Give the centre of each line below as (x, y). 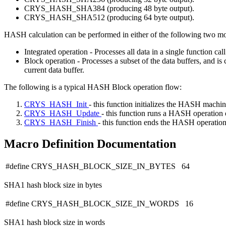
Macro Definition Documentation (90, 144)
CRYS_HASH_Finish (61, 122)
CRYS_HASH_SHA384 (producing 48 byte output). (109, 8)
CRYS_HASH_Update (63, 113)
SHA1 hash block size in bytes (53, 185)
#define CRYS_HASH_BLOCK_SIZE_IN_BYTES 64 (98, 166)
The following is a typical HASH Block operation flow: (93, 87)
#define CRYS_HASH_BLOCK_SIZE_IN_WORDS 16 (99, 204)
